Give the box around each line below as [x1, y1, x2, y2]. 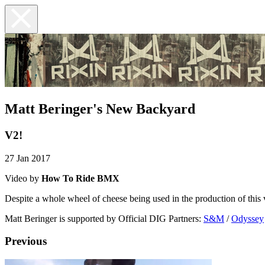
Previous [5, 235, 47, 248]
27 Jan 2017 [5, 153, 50, 163]
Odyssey [231, 213, 264, 224]
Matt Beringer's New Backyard [5, 101, 195, 117]
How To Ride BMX [41, 173, 119, 183]
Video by [5, 173, 41, 183]
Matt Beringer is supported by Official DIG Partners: [5, 213, 203, 224]
